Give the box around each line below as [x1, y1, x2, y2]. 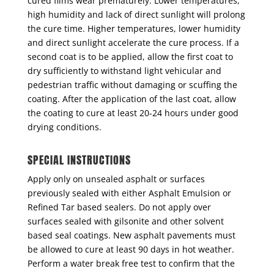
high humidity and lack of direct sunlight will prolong [27, 9, 245, 21]
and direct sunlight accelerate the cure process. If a [27, 37, 239, 49]
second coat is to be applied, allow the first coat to [27, 51, 233, 63]
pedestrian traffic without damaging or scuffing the [27, 79, 237, 91]
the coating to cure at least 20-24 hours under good [27, 107, 239, 119]
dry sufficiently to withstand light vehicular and [27, 65, 221, 77]
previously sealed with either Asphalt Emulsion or [27, 187, 231, 199]
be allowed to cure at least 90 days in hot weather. [27, 243, 234, 256]
